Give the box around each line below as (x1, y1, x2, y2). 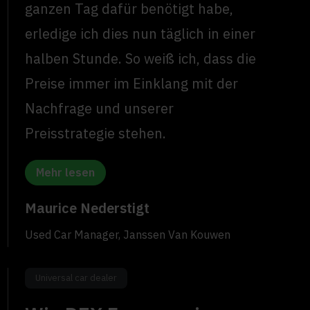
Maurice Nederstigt (25, 199, 150, 218)
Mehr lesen (36, 165, 95, 180)
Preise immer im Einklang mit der (25, 74, 239, 93)
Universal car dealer (35, 272, 118, 284)
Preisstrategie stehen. (25, 124, 167, 143)
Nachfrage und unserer (25, 99, 174, 118)
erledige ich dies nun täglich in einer (25, 24, 256, 44)
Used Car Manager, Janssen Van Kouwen (25, 228, 231, 242)
